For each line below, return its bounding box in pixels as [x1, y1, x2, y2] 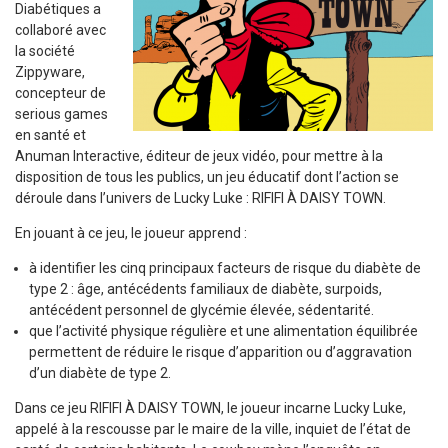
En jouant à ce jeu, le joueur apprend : [15, 225, 247, 241]
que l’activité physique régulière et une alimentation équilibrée [29, 323, 418, 339]
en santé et [15, 127, 86, 143]
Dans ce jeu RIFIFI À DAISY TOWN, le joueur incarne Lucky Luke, [15, 400, 406, 416]
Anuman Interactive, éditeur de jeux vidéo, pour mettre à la [15, 148, 383, 164]
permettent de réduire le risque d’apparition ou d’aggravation [29, 344, 412, 360]
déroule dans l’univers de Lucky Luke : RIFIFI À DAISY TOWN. [15, 190, 386, 206]
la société [15, 43, 75, 59]
